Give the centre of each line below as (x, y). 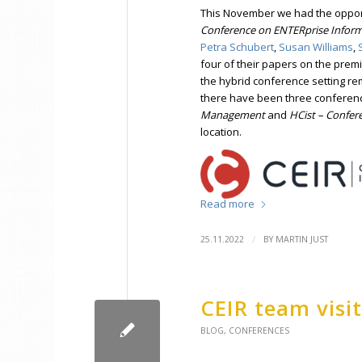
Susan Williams (316, 47)
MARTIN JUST (302, 240)
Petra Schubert (238, 47)
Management (234, 115)
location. (221, 132)
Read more (228, 204)
